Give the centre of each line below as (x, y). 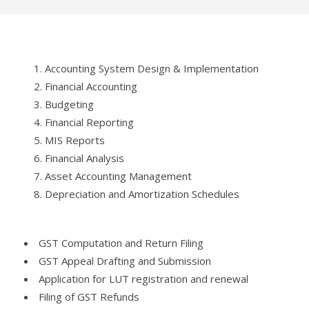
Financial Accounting (91, 86)
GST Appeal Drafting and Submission (125, 261)
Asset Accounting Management (118, 176)
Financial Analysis (84, 158)
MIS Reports (75, 140)
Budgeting (69, 104)
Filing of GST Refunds (89, 297)
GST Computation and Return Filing (121, 243)
